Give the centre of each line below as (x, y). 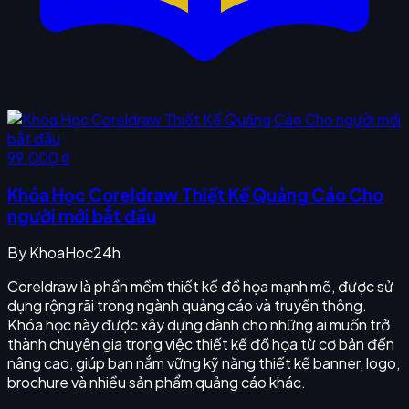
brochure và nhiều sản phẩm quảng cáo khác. (157, 383)
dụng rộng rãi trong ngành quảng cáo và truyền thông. (187, 306)
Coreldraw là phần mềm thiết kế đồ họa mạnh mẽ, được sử (200, 287)
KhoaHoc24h (75, 253)
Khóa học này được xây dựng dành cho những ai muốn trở (199, 325)
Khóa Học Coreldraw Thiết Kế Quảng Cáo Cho (195, 194)
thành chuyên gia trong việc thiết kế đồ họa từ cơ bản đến (201, 344)
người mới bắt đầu (82, 215)
